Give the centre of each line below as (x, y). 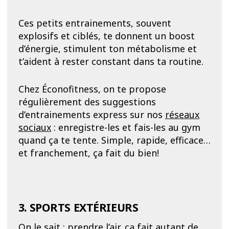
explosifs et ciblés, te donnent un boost (106, 36)
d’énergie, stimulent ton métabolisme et (107, 49)
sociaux (35, 127)
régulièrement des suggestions (87, 101)
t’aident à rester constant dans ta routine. (112, 62)
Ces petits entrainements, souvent (95, 23)
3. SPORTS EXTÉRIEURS (78, 208)
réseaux (182, 114)
